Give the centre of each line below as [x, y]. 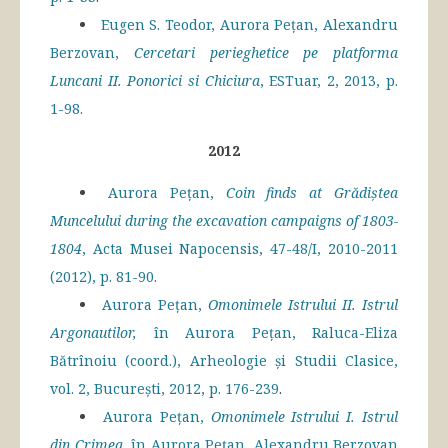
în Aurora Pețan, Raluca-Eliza [267, 333]
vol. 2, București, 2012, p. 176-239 [164, 389]
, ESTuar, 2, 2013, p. [328, 81]
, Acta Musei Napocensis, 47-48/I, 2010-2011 [240, 249]
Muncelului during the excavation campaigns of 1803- [224, 221]
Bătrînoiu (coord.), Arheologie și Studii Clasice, [224, 361]
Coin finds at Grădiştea [312, 193]
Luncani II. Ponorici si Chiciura [155, 81]
